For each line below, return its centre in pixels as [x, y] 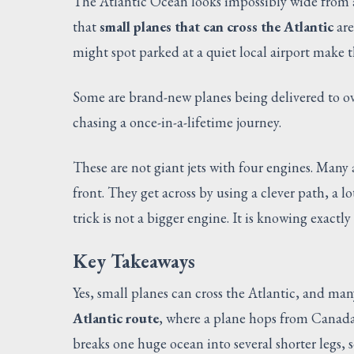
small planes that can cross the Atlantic [217, 26]
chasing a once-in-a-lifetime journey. [177, 122]
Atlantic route [116, 318]
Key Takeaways [134, 261]
